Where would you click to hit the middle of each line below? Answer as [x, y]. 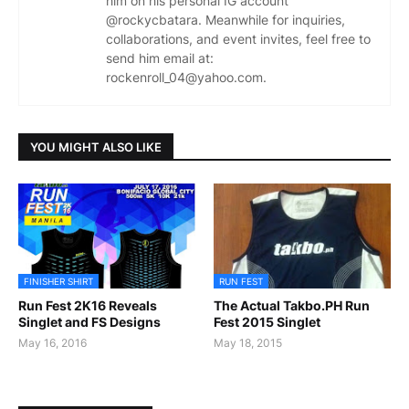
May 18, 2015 [248, 343]
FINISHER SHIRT [58, 282]
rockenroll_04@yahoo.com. [186, 78]
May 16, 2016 [52, 343]
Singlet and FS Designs [89, 322]
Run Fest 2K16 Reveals [88, 306]
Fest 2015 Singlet [267, 322]
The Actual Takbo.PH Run [292, 306]
